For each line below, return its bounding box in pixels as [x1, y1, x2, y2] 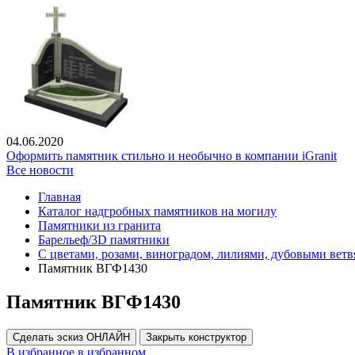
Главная [38, 190, 81, 204]
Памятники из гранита [38, 219, 161, 233]
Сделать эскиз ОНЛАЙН [13, 331, 130, 344]
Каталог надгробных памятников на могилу [38, 204, 277, 219]
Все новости [6, 163, 74, 177]
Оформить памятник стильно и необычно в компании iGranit [6, 149, 337, 163]
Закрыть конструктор [146, 331, 246, 344]
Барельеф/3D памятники [38, 233, 170, 247]
